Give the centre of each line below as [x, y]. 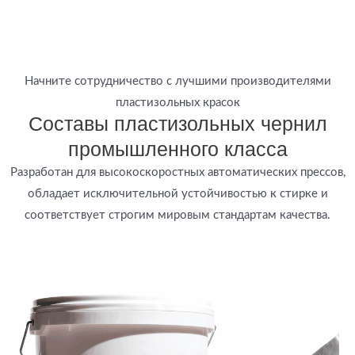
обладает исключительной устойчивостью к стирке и [177, 193]
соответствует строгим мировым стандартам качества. [177, 215]
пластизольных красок [177, 102]
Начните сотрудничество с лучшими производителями [177, 81]
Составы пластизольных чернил [177, 123]
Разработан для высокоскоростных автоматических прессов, [177, 172]
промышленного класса [177, 149]
